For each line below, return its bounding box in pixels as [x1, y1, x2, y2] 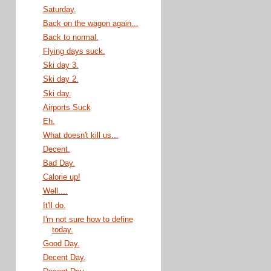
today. [51, 225, 73, 234]
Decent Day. [42, 253, 86, 263]
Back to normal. [42, 33, 99, 42]
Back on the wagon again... [42, 19, 139, 28]
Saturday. [42, 5, 76, 14]
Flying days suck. [42, 47, 105, 56]
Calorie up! [42, 173, 80, 182]
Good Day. [42, 239, 80, 248]
